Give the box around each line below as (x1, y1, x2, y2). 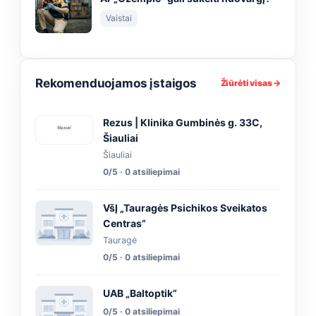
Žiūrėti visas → (220, 78, 281, 89)
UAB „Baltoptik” (103, 287, 177, 300)
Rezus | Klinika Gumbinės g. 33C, (103, 116, 262, 129)
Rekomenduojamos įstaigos (35, 76, 197, 91)
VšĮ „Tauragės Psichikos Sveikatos (103, 202, 267, 214)
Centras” (103, 217, 146, 230)
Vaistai (106, 13, 132, 24)
